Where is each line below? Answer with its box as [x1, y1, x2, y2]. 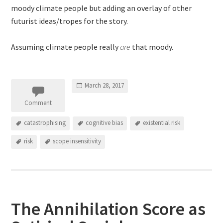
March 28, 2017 [85, 81, 124, 90]
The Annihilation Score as [11, 198, 206, 220]
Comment [24, 99, 52, 107]
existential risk [143, 118, 181, 127]
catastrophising [24, 118, 66, 127]
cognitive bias [86, 118, 123, 127]
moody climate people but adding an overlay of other [11, 3, 192, 13]
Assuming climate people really [11, 42, 120, 52]
